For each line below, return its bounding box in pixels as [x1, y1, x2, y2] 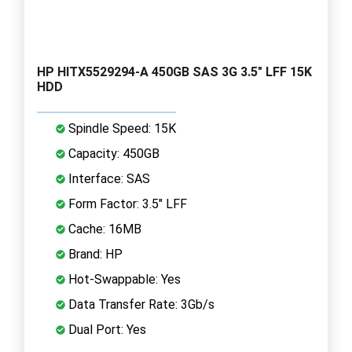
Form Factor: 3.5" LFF [65, 196, 187, 211]
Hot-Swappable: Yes [65, 271, 181, 287]
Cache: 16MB [65, 221, 141, 236]
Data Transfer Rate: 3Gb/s [65, 296, 214, 312]
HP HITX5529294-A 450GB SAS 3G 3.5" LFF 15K [37, 64, 312, 79]
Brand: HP [65, 246, 123, 262]
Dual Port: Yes [65, 321, 146, 337]
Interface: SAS [65, 170, 150, 186]
